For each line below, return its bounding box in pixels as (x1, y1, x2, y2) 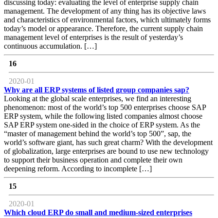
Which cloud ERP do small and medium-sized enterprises (4, 208, 192, 217)
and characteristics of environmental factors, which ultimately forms (4, 15, 211, 24)
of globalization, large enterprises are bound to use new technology (4, 146, 209, 155)
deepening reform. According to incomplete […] (4, 164, 152, 173)
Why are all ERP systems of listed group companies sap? (4, 85, 189, 94)
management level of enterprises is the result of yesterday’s (4, 33, 183, 41)
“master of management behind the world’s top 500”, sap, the (4, 129, 191, 138)
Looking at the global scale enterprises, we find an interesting (4, 94, 191, 103)
